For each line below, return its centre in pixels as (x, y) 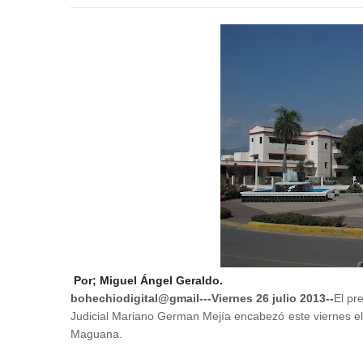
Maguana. (96, 334)
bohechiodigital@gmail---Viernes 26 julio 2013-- (202, 298)
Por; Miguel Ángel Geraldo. (150, 280)
